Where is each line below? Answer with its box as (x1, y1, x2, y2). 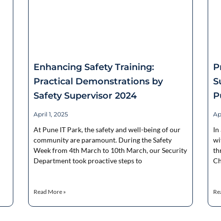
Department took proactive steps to (34, 156, 143, 165)
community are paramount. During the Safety (34, 136, 172, 145)
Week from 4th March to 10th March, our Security (34, 146, 187, 155)
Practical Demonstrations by (34, 76, 163, 87)
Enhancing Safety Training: (34, 62, 154, 73)
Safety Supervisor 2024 (34, 90, 137, 102)
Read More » (34, 188, 67, 196)
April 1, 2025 (34, 110, 69, 118)
